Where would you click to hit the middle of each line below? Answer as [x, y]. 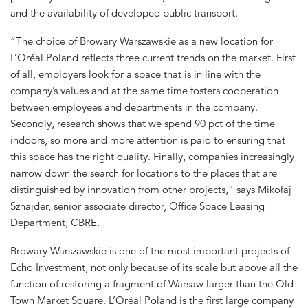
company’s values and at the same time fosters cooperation [144, 90]
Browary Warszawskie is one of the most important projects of [150, 250]
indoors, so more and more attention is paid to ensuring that [148, 140]
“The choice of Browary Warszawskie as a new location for [142, 41]
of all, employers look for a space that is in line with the [135, 74]
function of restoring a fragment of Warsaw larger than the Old [152, 283]
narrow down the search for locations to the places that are [144, 173]
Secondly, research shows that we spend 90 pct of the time [143, 123]
